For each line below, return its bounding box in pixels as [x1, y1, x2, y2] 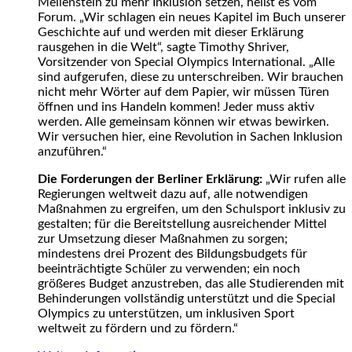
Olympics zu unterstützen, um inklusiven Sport [38, 306, 295, 320]
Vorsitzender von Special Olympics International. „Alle [38, 55, 335, 68]
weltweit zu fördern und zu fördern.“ [38, 321, 238, 335]
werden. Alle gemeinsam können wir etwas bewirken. [38, 115, 329, 128]
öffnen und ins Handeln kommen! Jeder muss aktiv [38, 100, 314, 113]
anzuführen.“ [38, 145, 107, 158]
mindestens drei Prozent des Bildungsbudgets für [38, 247, 307, 260]
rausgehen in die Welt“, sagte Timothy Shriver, [38, 40, 289, 53]
